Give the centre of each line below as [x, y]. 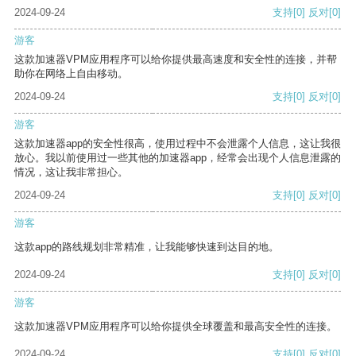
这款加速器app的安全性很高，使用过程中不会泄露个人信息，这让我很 [178, 144]
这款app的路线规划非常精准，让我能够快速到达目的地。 [147, 247]
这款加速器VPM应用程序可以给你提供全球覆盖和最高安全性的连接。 [176, 327]
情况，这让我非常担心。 [71, 172]
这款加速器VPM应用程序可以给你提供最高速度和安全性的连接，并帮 [176, 60]
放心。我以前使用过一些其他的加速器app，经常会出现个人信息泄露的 [178, 158]
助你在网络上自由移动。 [71, 74]
